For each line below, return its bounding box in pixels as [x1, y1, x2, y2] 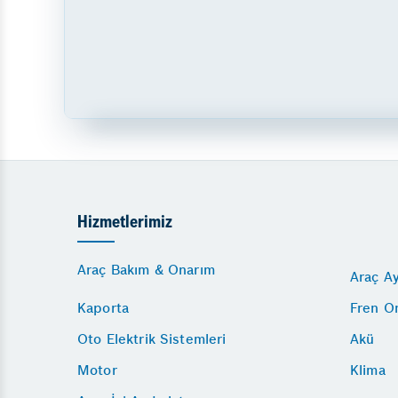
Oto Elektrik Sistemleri [77, 330, 227, 347]
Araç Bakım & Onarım [77, 260, 215, 278]
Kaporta [77, 298, 130, 316]
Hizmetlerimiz [77, 214, 172, 232]
